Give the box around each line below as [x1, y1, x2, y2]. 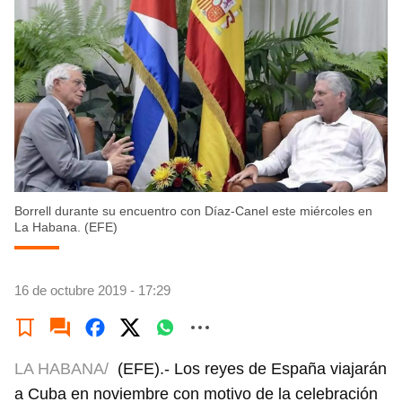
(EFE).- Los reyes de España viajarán [118, 360, 387, 379]
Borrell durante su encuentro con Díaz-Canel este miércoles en [14, 204, 372, 219]
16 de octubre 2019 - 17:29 [14, 283, 170, 299]
